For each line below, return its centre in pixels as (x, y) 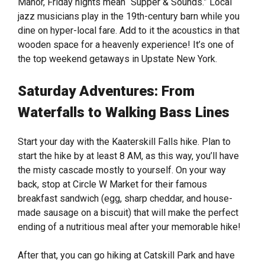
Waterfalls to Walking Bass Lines (124, 113)
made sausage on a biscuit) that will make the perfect (128, 213)
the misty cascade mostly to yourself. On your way (122, 170)
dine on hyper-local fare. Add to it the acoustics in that (129, 31)
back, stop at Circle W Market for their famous (112, 185)
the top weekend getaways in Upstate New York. (117, 59)
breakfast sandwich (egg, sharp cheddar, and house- (125, 199)
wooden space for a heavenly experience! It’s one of (126, 45)
